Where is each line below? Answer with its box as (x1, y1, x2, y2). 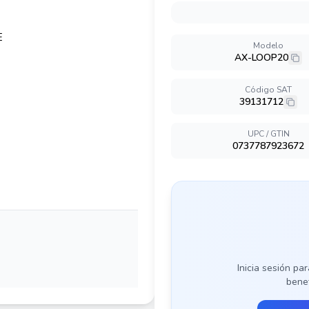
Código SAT (245, 84, 292, 95)
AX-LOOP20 (235, 51, 288, 64)
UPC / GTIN (247, 128, 290, 139)
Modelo (253, 40, 283, 51)
